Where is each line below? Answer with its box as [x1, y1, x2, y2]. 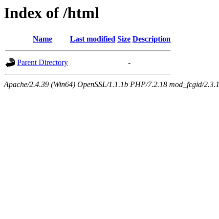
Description [132, 35, 171, 44]
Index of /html [4, 4, 99, 22]
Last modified [70, 35, 115, 44]
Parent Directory [17, 58, 68, 67]
